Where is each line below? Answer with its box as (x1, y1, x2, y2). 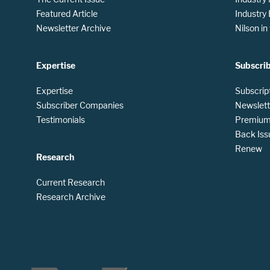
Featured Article (36, 8, 98, 19)
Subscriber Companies (36, 99, 124, 110)
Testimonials (36, 114, 85, 125)
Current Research (36, 177, 105, 187)
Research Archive (36, 191, 105, 202)
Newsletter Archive (36, 22, 111, 33)
